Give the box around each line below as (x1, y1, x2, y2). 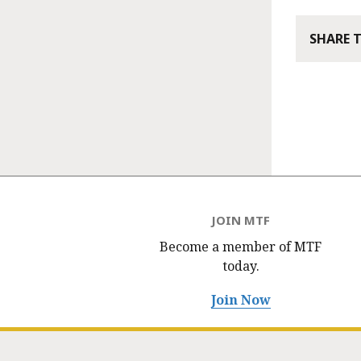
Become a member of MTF (160, 238, 322, 256)
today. (222, 257, 259, 276)
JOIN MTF (211, 212, 271, 229)
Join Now (210, 291, 271, 309)
